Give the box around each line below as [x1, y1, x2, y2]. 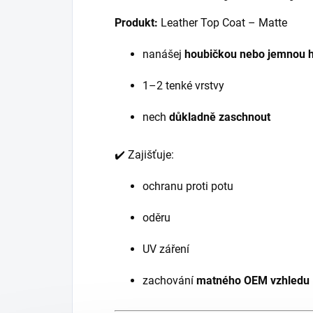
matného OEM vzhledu [196, 273, 310, 287]
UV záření [143, 242, 189, 256]
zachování [143, 273, 196, 287]
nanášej [143, 47, 184, 61]
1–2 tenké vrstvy [143, 78, 224, 92]
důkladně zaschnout [169, 110, 270, 124]
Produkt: [115, 15, 158, 29]
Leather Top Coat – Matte [158, 15, 287, 29]
